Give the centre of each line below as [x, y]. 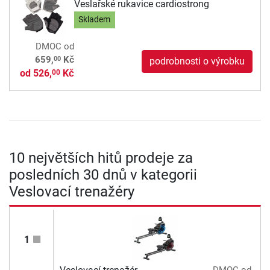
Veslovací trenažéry [72, 192]
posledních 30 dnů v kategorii [103, 175]
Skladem [95, 20]
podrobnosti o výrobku [197, 61]
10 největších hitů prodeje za [101, 158]
